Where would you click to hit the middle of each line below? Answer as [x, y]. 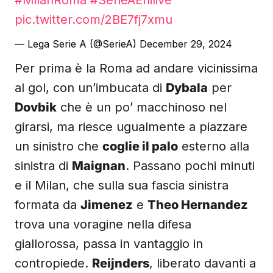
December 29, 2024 [186, 44]
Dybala [187, 88]
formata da [48, 205]
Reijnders [121, 263]
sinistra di [43, 166]
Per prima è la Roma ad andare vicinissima [136, 68]
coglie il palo [140, 146]
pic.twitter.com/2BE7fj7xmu [94, 19]
